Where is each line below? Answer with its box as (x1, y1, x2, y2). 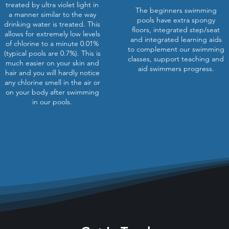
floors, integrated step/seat (132, 25, 220, 34)
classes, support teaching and (128, 54, 224, 63)
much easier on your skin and (5, 58, 99, 67)
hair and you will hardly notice (5, 68, 100, 77)
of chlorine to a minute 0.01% (6, 39, 99, 48)
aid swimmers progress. (138, 64, 214, 73)
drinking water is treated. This (4, 19, 100, 29)
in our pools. (32, 97, 72, 106)
